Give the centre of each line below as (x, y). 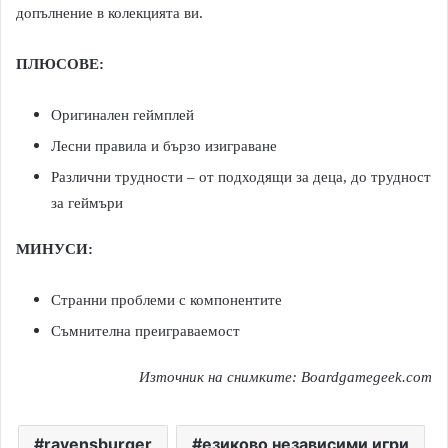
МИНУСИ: (54, 248)
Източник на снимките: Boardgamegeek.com (285, 376)
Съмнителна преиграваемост (145, 330)
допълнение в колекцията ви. (109, 12)
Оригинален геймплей (122, 114)
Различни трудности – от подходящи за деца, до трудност (241, 176)
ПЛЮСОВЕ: (60, 63)
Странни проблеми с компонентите (166, 299)
